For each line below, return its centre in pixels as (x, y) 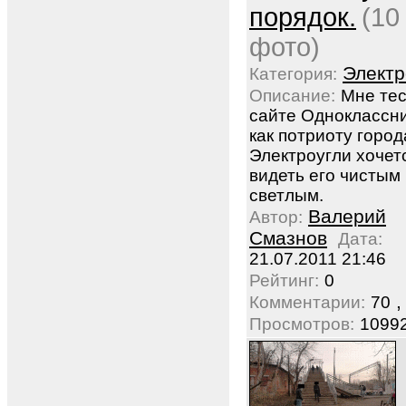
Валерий (347, 216)
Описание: (292, 96)
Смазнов (288, 238)
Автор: (276, 217)
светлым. (286, 195)
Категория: (293, 74)
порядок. (303, 17)
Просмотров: (302, 324)
